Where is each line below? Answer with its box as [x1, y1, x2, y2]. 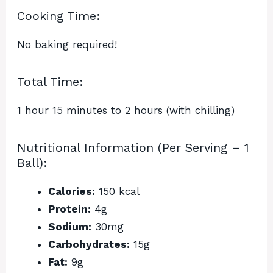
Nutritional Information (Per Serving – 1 [17, 140, 249, 155]
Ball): [17, 155, 48, 171]
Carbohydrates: [48, 238, 130, 251]
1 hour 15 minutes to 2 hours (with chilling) [17, 104, 235, 117]
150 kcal [95, 185, 140, 198]
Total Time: [17, 74, 83, 90]
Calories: [48, 185, 95, 198]
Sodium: [48, 221, 91, 233]
